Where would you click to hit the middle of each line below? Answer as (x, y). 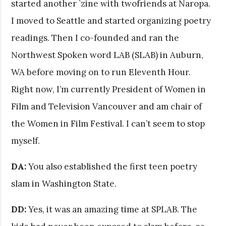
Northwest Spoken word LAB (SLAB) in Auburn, (107, 55)
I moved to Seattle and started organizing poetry (111, 20)
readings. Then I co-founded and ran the (95, 38)
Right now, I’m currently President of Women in (109, 89)
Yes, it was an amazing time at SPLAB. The (112, 209)
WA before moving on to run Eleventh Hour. (101, 72)
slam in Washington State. (64, 183)
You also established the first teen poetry (112, 166)
